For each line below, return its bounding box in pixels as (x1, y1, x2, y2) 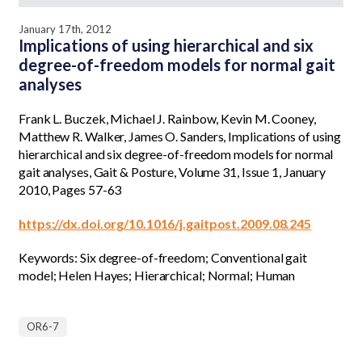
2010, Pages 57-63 (19, 181, 122, 197)
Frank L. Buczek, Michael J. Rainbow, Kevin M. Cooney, (19, 110, 316, 126)
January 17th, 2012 (19, 22, 112, 36)
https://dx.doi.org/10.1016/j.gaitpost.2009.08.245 (19, 215, 312, 231)
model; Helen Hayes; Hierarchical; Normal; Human (19, 267, 296, 283)
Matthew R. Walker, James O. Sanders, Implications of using (19, 128, 342, 144)
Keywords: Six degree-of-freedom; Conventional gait (19, 249, 307, 265)
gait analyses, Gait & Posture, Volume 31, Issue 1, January (19, 163, 326, 179)
